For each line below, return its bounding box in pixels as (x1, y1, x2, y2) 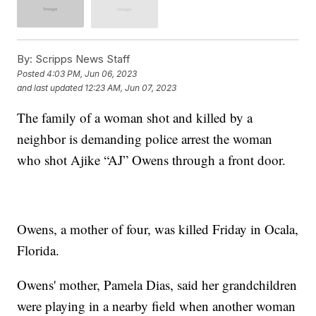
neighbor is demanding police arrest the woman (17, 129, 273, 147)
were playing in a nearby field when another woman (17, 296, 296, 315)
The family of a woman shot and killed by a (17, 108, 253, 126)
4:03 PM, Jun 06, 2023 (47, 68, 138, 80)
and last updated (17, 83, 83, 94)
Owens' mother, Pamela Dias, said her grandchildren (17, 275, 298, 293)
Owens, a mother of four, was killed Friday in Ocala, (17, 219, 299, 238)
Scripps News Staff (32, 51, 131, 66)
